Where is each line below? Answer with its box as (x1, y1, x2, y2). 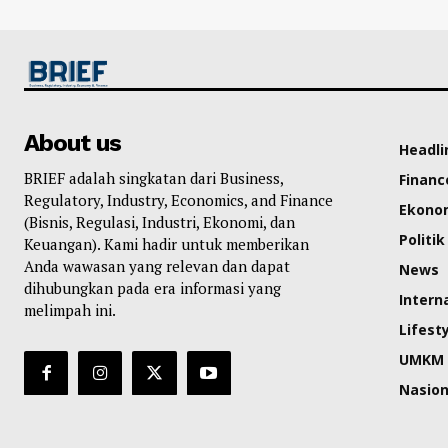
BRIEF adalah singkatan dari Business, (24, 168, 283, 189)
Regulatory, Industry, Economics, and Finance (24, 190, 333, 211)
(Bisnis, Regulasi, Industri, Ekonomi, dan (24, 212, 295, 233)
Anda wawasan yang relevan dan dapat (24, 256, 290, 277)
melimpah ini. (24, 300, 116, 321)
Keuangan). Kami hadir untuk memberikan (24, 234, 309, 255)
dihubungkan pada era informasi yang (24, 278, 281, 299)
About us (24, 129, 121, 158)
